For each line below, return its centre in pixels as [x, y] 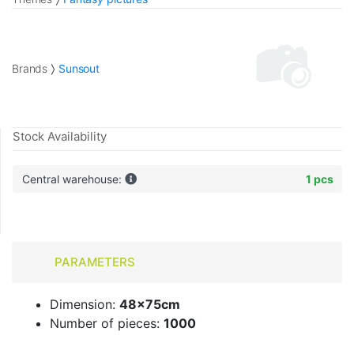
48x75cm [150, 305]
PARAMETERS [94, 262]
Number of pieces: [107, 324]
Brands [30, 68]
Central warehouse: [73, 179]
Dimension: [85, 305]
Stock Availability [60, 137]
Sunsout [79, 68]
